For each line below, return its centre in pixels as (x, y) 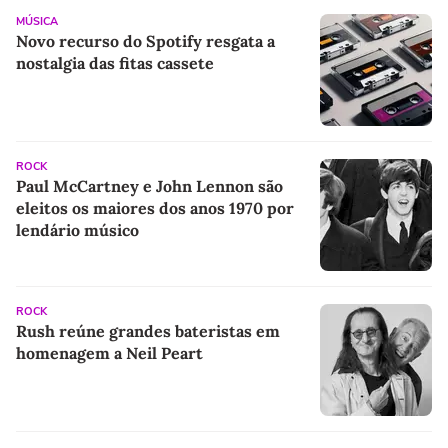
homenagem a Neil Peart (109, 352)
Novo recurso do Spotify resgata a (145, 40)
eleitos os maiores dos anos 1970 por (155, 207)
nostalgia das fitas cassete (115, 62)
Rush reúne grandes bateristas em (148, 330)
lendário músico (77, 229)
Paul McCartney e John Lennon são (149, 185)
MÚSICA (37, 21)
